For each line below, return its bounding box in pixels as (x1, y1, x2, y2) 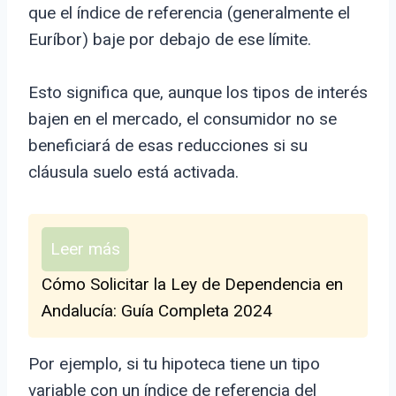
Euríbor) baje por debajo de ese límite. (28, 29, 311, 50)
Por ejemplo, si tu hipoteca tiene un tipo (28, 354, 320, 375)
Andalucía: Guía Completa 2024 (42, 301, 272, 322)
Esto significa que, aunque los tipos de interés (28, 82, 368, 103)
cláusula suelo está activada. (28, 162, 239, 183)
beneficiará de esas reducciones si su (28, 135, 308, 156)
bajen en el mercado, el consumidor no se (28, 109, 337, 130)
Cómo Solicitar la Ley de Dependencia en (42, 274, 343, 295)
